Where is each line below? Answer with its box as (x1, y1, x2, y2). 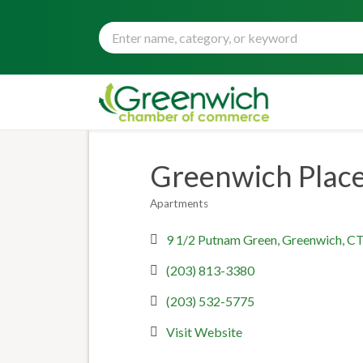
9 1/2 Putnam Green (165, 232, 277, 247)
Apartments (149, 197, 208, 210)
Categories (148, 206, 211, 221)
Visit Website (165, 324, 242, 340)
